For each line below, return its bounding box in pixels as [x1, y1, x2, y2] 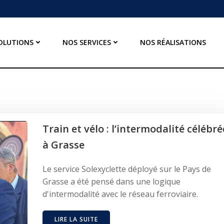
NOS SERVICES [62, 37, 111, 47]
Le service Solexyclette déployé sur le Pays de [42, 163, 211, 174]
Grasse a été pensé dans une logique [42, 175, 180, 187]
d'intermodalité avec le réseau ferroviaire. [42, 188, 198, 199]
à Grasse [42, 137, 84, 151]
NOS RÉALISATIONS [140, 37, 206, 47]
